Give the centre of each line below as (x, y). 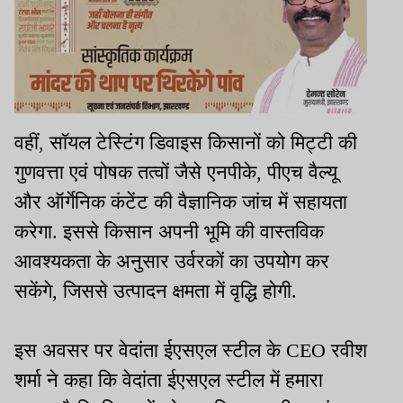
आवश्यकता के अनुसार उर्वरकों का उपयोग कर (172, 261)
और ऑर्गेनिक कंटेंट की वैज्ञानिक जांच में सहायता (181, 201)
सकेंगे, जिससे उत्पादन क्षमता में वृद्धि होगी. (156, 291)
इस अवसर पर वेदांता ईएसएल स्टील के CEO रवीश (191, 350)
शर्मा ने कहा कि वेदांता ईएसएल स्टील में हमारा (169, 380)
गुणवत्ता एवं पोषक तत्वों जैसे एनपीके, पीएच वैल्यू (176, 172)
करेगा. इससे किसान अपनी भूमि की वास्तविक (169, 231)
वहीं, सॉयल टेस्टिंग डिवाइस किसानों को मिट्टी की (186, 142)
